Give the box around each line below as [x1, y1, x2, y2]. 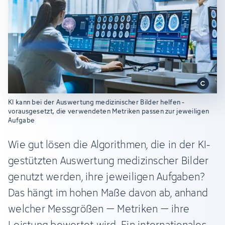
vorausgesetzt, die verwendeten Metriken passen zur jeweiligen [8, 106, 209, 116]
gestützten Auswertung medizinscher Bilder [8, 153, 209, 168]
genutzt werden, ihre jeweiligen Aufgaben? [8, 169, 205, 184]
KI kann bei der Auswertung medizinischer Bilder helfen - [8, 97, 185, 107]
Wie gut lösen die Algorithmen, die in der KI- [8, 137, 210, 152]
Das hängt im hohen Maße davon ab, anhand [8, 185, 208, 200]
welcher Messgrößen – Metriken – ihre [8, 201, 189, 216]
